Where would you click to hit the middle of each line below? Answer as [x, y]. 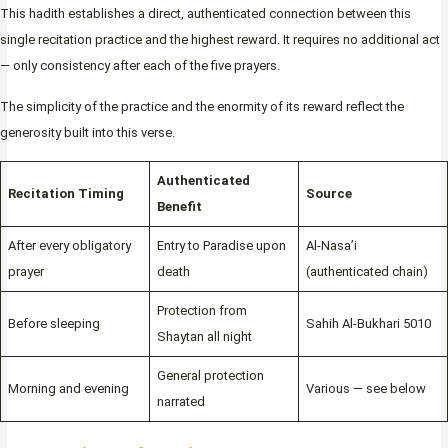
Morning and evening [68, 388]
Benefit [179, 206]
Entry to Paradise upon [221, 245]
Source [328, 193]
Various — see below [365, 388]
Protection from [201, 310]
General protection [210, 375]
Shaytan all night [204, 336]
